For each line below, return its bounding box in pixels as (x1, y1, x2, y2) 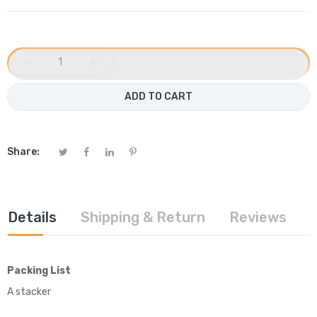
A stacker (7, 286, 51, 299)
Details (8, 209, 57, 226)
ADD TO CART (125, 91, 192, 103)
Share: (7, 146, 40, 158)
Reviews (229, 209, 287, 226)
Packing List (7, 265, 71, 277)
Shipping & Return (81, 209, 205, 226)
